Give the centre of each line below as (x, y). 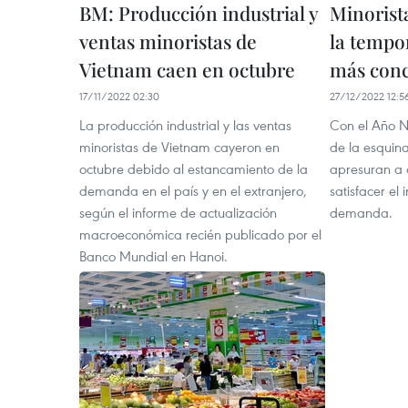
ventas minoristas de (168, 41)
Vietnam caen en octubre (187, 69)
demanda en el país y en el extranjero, (193, 190)
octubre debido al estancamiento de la (194, 168)
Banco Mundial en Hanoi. (153, 256)
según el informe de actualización (178, 212)
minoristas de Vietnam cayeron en (179, 147)
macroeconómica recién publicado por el (200, 234)
